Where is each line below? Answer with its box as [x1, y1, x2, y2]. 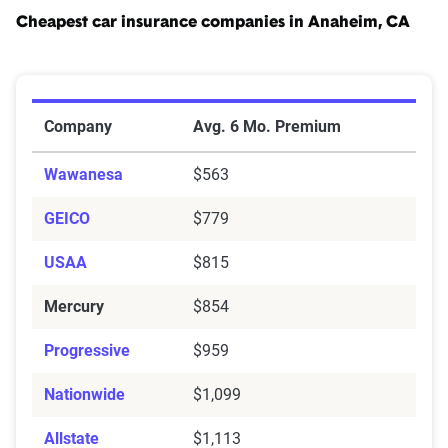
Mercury [44, 297, 104, 317]
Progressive [44, 341, 130, 361]
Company [44, 117, 112, 137]
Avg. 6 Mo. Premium [193, 117, 341, 137]
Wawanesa [44, 165, 123, 185]
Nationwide [44, 385, 125, 405]
